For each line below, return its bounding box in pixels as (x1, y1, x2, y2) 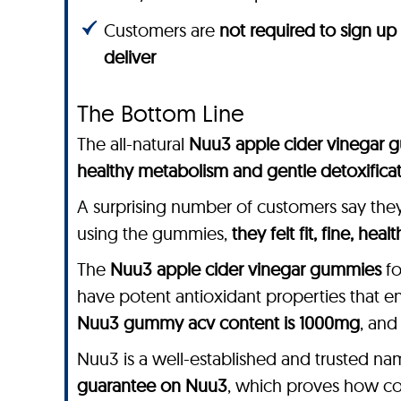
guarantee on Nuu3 (77, 373, 227, 397)
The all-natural (77, 132, 189, 155)
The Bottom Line (77, 98, 244, 128)
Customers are (104, 18, 219, 41)
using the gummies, (77, 221, 232, 244)
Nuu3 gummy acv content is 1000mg (77, 311, 360, 334)
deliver (104, 45, 156, 68)
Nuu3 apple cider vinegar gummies (110, 257, 381, 280)
